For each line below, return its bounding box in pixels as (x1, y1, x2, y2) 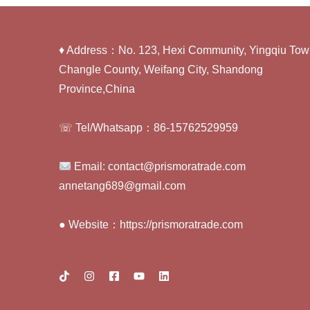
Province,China (59, 83, 135, 95)
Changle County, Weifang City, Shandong (59, 64, 263, 76)
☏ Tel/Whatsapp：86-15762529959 (59, 122, 238, 134)
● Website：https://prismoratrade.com (59, 219, 243, 231)
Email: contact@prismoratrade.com (71, 161, 246, 173)
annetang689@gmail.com (59, 180, 185, 192)
